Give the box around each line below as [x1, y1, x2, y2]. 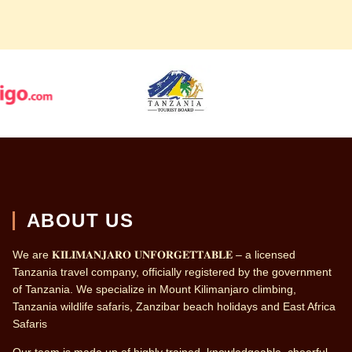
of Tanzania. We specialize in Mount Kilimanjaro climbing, [13, 283, 296, 296]
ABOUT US [27, 210, 134, 232]
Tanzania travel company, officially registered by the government [13, 266, 332, 279]
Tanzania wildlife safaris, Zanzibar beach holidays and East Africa [13, 300, 335, 313]
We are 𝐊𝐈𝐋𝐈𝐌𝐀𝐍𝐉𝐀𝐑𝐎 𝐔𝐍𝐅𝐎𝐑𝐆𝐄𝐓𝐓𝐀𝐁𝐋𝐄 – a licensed [13, 248, 295, 262]
